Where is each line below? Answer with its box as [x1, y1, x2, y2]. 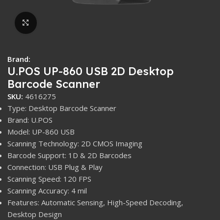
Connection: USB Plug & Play [7, 162, 103, 172]
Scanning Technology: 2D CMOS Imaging [7, 138, 142, 148]
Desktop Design [7, 209, 62, 219]
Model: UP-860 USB [7, 126, 75, 137]
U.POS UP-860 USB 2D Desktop [7, 64, 174, 78]
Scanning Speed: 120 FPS [7, 173, 91, 184]
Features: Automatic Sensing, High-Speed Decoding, [7, 197, 183, 207]
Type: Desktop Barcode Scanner [7, 103, 116, 113]
